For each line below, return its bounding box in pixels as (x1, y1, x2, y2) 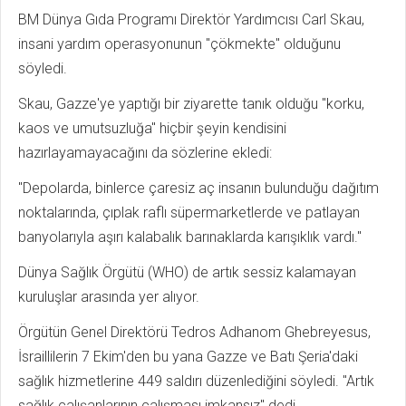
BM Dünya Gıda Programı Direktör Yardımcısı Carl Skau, (18, 10, 364, 28)
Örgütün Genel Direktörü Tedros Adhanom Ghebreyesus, (18, 323, 371, 341)
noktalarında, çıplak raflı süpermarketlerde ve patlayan (18, 203, 360, 221)
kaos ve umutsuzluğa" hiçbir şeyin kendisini (18, 119, 286, 137)
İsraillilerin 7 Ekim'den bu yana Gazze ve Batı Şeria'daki (18, 347, 358, 365)
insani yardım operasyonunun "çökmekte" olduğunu (18, 34, 341, 53)
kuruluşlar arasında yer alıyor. (18, 287, 199, 305)
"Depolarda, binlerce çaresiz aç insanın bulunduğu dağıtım (18, 179, 379, 197)
